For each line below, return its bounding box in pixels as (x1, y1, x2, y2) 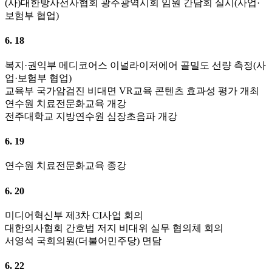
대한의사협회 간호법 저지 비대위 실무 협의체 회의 (5, 222, 223, 233)
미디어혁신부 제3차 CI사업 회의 (5, 209, 143, 220)
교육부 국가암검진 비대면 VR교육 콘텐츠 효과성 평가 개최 (5, 85, 259, 96)
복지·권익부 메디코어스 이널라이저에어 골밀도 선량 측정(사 (5, 59, 266, 70)
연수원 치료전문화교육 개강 (5, 98, 126, 109)
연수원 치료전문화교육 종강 (5, 160, 126, 171)
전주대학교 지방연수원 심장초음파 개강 (5, 110, 177, 121)
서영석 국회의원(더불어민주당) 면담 (5, 235, 161, 246)
